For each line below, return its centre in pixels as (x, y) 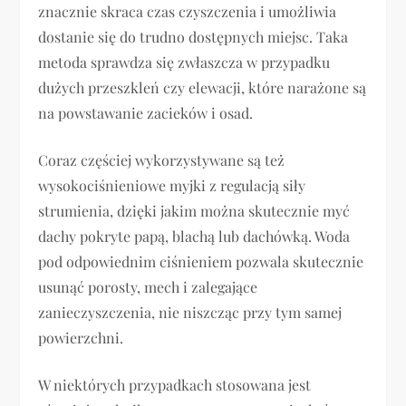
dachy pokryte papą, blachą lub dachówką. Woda (194, 237)
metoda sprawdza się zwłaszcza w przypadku (184, 63)
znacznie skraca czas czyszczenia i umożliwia (188, 12)
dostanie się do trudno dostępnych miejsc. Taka (193, 37)
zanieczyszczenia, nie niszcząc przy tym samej (190, 313)
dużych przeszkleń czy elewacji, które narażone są (203, 88)
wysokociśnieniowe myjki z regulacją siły (172, 186)
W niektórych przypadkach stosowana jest (175, 385)
